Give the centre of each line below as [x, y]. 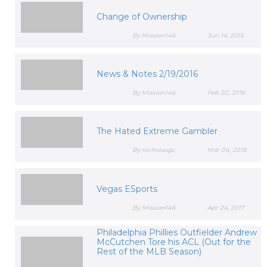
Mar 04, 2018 [227, 150]
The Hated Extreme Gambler [157, 131]
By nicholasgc [154, 150]
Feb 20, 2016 [226, 92]
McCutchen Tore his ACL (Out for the [173, 242]
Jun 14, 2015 [226, 35]
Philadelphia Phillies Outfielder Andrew [176, 232]
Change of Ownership [142, 16]
